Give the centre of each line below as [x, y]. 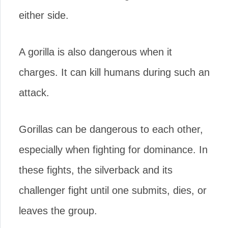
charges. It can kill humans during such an [114, 72]
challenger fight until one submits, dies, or [113, 190]
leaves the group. [58, 211]
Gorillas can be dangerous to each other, [111, 129]
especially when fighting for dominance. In [113, 150]
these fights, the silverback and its [96, 170]
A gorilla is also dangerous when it [95, 52]
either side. [44, 15]
